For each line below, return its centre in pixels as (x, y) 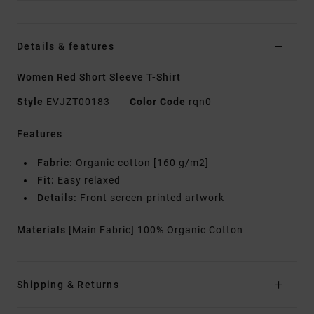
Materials (43, 230)
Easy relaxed (88, 180)
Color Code (158, 102)
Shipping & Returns (68, 285)
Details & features (66, 47)
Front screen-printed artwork (151, 198)
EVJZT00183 (78, 102)
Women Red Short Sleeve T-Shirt (99, 77)
